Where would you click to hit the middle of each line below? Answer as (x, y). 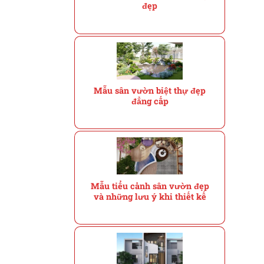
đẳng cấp (150, 101)
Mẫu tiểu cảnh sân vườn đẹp (150, 186)
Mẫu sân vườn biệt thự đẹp (150, 90)
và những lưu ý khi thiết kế (150, 196)
